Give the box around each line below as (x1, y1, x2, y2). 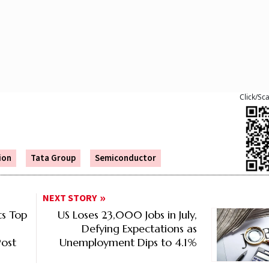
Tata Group (31, 152, 76, 165)
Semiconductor (95, 152, 156, 165)
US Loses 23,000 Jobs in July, (57, 208, 197, 222)
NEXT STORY (43, 192, 97, 205)
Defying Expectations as (81, 222, 197, 236)
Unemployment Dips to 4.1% (59, 235, 197, 250)
